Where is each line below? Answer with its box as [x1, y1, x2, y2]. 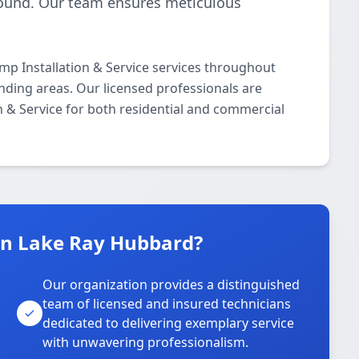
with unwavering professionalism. [42, 333, 249, 351]
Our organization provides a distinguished [42, 276, 301, 293]
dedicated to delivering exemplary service [42, 314, 295, 332]
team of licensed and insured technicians [42, 295, 292, 313]
